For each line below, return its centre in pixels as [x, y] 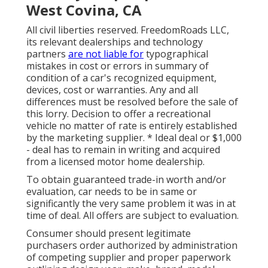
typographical [176, 54]
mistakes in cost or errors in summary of [118, 66]
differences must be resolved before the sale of [132, 101]
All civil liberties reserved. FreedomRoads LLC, [128, 30]
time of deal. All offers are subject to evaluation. [133, 215]
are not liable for [106, 54]
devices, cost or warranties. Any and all [112, 89]
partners [47, 54]
